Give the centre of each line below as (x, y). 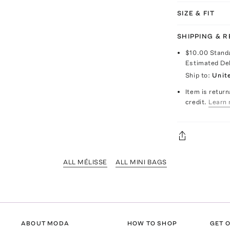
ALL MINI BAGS (141, 162)
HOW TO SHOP (152, 224)
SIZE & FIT (196, 13)
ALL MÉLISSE (85, 162)
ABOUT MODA (45, 224)
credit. (196, 102)
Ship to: (198, 75)
